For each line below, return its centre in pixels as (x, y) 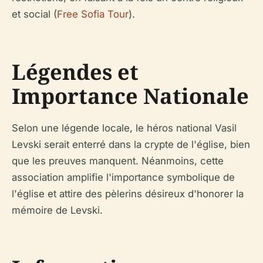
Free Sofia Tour (93, 14)
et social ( (34, 14)
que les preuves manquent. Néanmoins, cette (118, 161)
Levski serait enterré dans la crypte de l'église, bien (131, 144)
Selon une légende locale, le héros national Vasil (124, 128)
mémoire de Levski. (57, 210)
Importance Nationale (130, 96)
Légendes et (75, 72)
